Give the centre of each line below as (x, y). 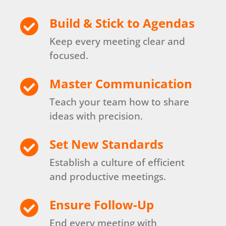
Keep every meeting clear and (118, 41)
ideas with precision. (96, 116)
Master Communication (121, 83)
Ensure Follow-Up (102, 204)
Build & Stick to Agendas (122, 23)
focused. (69, 55)
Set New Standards (107, 144)
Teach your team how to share (120, 102)
